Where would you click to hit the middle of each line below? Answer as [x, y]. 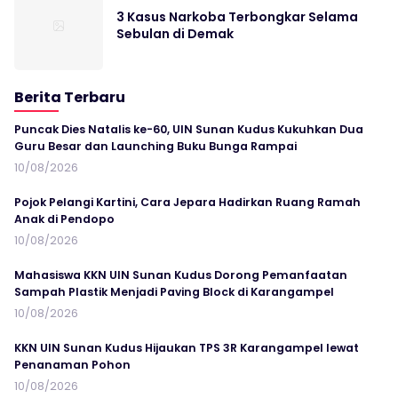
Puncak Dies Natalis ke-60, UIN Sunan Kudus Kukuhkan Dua [189, 130]
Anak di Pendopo [64, 219]
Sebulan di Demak [175, 34]
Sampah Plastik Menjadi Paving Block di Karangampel [174, 292]
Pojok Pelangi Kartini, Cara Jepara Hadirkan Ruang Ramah [187, 203]
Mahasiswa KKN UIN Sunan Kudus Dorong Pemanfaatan [181, 275]
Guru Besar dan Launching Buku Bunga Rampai [155, 147]
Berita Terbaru [70, 98]
